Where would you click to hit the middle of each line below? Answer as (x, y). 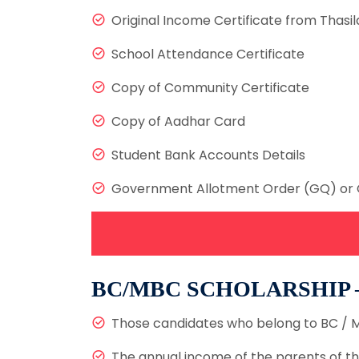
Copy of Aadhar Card (178, 122)
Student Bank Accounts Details (208, 155)
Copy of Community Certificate (210, 88)
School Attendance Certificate (208, 54)
